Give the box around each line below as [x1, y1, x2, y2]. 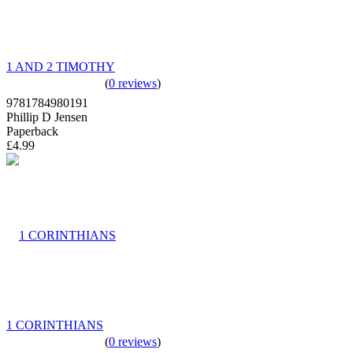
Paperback [6, 124, 58, 138]
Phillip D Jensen [6, 110, 87, 124]
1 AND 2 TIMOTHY [6, 59, 115, 73]
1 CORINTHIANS [6, 318, 103, 332]
